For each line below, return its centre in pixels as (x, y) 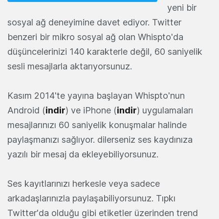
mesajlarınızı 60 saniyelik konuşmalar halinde (97, 125)
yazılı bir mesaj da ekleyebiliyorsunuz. (83, 154)
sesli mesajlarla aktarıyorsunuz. (70, 66)
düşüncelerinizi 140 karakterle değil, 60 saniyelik (105, 51)
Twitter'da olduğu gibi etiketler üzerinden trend (103, 213)
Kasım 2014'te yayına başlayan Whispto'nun (96, 95)
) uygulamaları (165, 110)
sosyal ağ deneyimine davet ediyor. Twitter (94, 22)
